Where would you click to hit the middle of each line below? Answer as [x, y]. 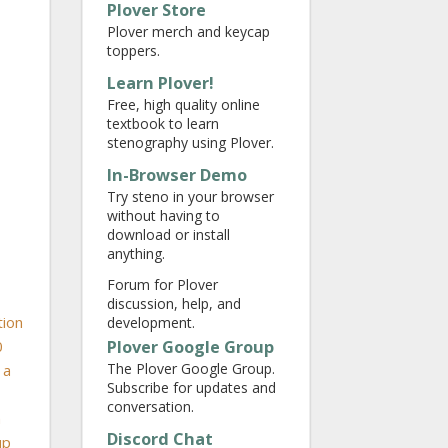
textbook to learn [163, 123]
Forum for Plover [162, 284]
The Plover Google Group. [191, 368]
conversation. [150, 406]
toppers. [133, 50]
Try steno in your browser [190, 196]
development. [151, 322]
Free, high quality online [183, 104]
